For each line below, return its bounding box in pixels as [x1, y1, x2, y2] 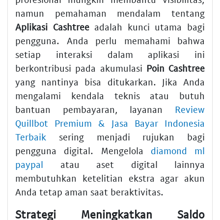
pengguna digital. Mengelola [15, 145, 151, 157]
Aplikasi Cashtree [15, 21, 89, 33]
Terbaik [15, 131, 46, 143]
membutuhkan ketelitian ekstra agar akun [15, 172, 205, 184]
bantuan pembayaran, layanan [15, 104, 175, 115]
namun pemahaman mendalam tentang [15, 7, 205, 19]
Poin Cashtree [146, 62, 205, 74]
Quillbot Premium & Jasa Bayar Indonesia [15, 117, 205, 129]
